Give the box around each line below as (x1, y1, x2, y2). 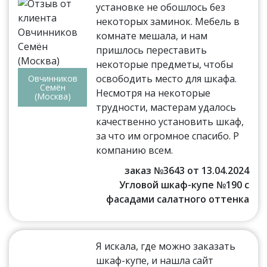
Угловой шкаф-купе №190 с (119, 178, 249, 192)
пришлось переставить (96, 44, 207, 57)
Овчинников (27, 73, 77, 85)
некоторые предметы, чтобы (96, 58, 234, 72)
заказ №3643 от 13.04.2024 (124, 164, 249, 178)
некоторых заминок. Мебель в (96, 15, 240, 29)
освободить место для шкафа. (96, 72, 237, 86)
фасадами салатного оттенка (105, 193, 249, 206)
